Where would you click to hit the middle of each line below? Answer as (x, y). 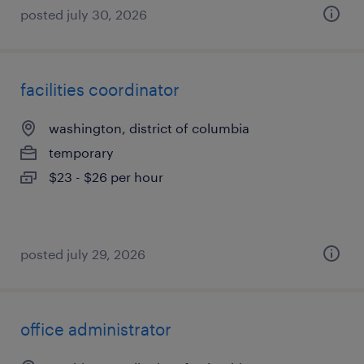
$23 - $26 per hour (106, 177)
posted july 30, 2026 (84, 14)
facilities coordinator (100, 89)
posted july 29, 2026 (83, 254)
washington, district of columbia (149, 128)
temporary (81, 152)
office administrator (96, 329)
